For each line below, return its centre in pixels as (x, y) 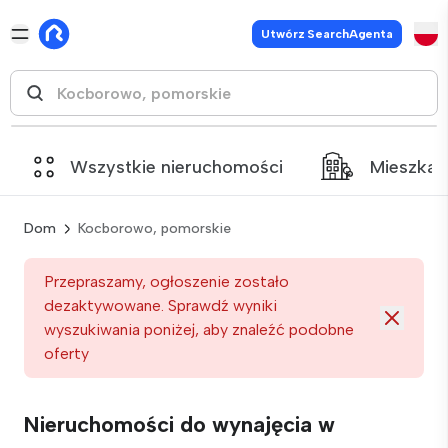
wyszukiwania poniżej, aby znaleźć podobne (199, 329)
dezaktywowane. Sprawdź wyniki (160, 305)
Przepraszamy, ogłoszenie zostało (166, 281)
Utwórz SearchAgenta (327, 34)
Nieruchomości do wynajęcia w (179, 424)
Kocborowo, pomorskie (154, 228)
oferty (66, 353)
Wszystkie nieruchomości (176, 166)
